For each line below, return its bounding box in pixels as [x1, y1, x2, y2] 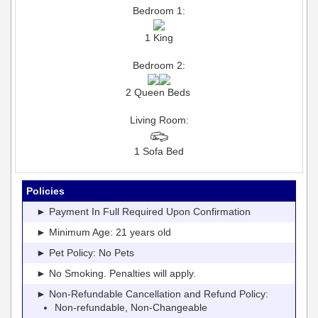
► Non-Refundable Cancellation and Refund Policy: [26, 287, 268, 300]
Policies [26, 185, 65, 197]
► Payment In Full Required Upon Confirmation [26, 205, 251, 217]
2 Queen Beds [125, 86, 193, 98]
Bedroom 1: [133, 4, 185, 16]
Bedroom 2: [133, 59, 185, 71]
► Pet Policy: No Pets [26, 246, 134, 258]
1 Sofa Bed [134, 145, 184, 157]
